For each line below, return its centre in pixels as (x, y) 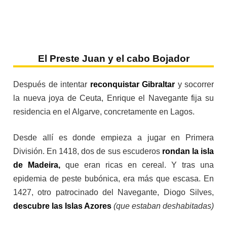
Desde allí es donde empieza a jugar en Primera (113, 138)
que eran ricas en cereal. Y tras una (137, 165)
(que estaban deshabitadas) (164, 206)
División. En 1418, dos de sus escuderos (88, 152)
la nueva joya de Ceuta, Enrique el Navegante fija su (113, 98)
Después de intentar (52, 85)
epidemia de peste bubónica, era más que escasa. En (113, 179)
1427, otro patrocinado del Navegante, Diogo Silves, (113, 193)
